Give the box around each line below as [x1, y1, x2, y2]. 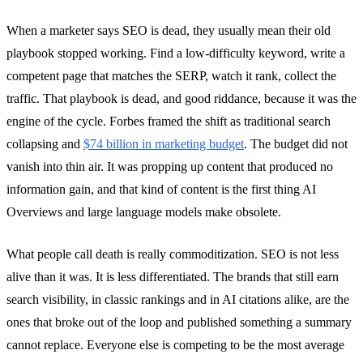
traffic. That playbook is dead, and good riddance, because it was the [6, 91, 357, 105]
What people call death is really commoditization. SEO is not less [6, 246, 339, 261]
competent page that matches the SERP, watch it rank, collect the [6, 68, 336, 83]
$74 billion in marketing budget [83, 136, 244, 151]
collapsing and [6, 136, 83, 151]
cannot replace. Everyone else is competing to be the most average [6, 337, 344, 352]
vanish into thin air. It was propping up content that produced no [6, 159, 333, 173]
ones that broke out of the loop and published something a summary [6, 314, 352, 329]
